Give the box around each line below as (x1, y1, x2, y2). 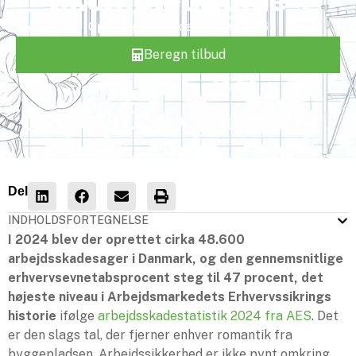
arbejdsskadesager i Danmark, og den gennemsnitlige (8, 251, 343, 267)
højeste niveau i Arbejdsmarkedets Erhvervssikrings (8, 289, 331, 305)
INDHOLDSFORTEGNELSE (8, 214, 149, 227)
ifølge (56, 308, 98, 324)
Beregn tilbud (143, 47, 226, 63)
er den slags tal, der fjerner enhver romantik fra (8, 327, 292, 343)
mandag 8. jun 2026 (153, 19, 269, 35)
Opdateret (87, 19, 150, 35)
